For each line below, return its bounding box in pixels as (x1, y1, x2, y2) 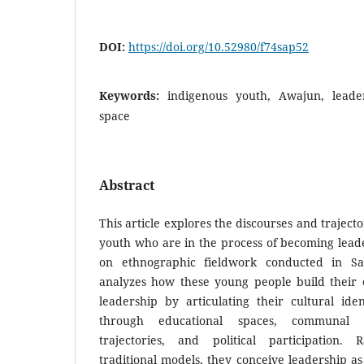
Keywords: (99, 88, 167, 104)
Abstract (99, 176, 154, 195)
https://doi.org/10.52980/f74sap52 (128, 39, 309, 55)
